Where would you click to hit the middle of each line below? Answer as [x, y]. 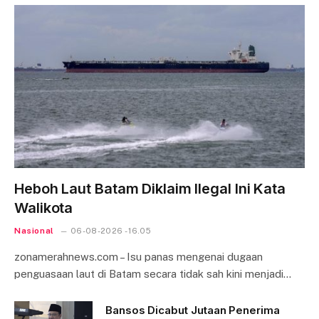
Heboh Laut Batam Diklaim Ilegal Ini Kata [150, 189]
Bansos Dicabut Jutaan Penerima [193, 310]
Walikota [44, 208]
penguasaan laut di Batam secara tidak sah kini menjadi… [153, 274]
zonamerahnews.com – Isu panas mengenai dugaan [138, 257]
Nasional [34, 231]
